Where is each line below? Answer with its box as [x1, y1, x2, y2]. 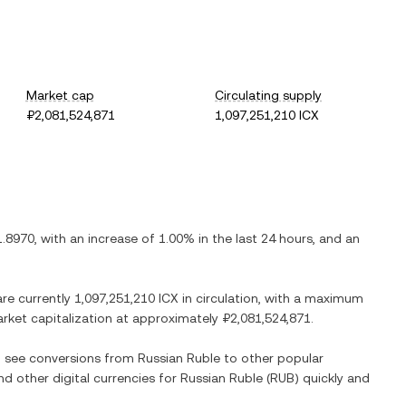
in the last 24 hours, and [195, 231, 345, 246]
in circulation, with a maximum [179, 291, 363, 305]
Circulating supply [215, 88, 323, 102]
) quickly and [295, 371, 370, 385]
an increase [70, 231, 138, 246]
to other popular [220, 351, 324, 365]
